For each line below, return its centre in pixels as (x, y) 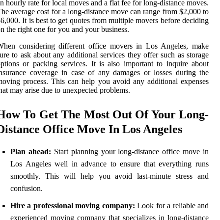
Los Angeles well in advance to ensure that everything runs (110, 164)
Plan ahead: (32, 152)
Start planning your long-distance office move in (131, 152)
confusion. (27, 189)
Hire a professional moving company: (73, 206)
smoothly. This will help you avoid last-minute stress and (110, 176)
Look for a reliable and (172, 206)
